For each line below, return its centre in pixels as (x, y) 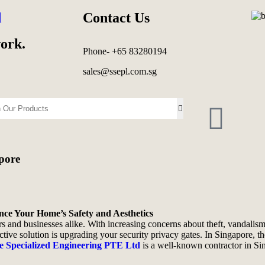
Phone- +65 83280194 (125, 51)
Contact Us (116, 18)
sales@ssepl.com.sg (120, 71)
